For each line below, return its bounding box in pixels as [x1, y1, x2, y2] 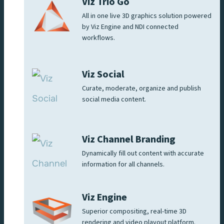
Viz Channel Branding [82, 132, 175, 146]
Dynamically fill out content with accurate [82, 148, 204, 158]
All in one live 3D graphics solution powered [82, 10, 211, 21]
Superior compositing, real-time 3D [82, 206, 186, 216]
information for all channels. [82, 159, 164, 169]
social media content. [82, 94, 147, 104]
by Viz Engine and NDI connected [82, 21, 178, 32]
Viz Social [82, 67, 124, 81]
